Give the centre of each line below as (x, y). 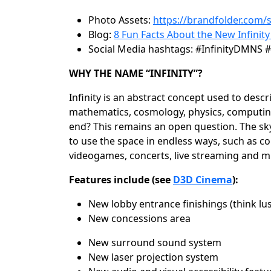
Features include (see (121, 180)
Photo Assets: (121, 20)
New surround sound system (156, 243)
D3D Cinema (203, 180)
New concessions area (141, 218)
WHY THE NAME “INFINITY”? (137, 73)
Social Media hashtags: (141, 49)
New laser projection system (156, 257)
